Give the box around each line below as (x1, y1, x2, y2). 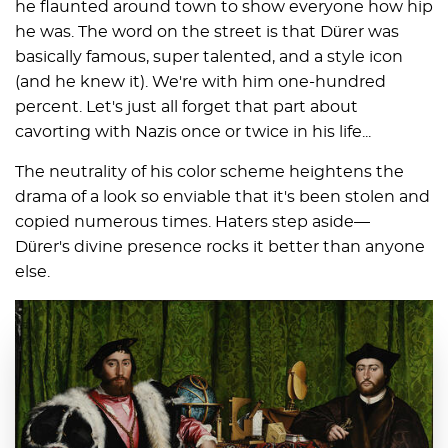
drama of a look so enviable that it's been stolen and (15, 188, 430, 205)
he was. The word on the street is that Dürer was (15, 23, 399, 40)
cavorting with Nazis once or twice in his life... (15, 123, 371, 140)
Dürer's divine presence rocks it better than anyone (15, 238, 425, 255)
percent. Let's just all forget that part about (15, 98, 358, 115)
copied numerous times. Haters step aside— (15, 213, 370, 230)
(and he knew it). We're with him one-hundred (15, 73, 386, 90)
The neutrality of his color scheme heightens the (15, 163, 404, 180)
